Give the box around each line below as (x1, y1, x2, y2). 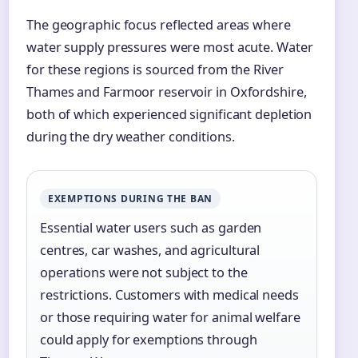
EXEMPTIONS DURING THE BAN (48, 192, 213, 206)
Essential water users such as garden (40, 219, 262, 237)
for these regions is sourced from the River (26, 61, 284, 79)
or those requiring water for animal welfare (40, 308, 300, 327)
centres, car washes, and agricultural (40, 241, 261, 260)
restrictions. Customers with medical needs (40, 286, 299, 304)
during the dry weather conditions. (26, 128, 235, 146)
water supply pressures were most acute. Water (26, 38, 313, 57)
